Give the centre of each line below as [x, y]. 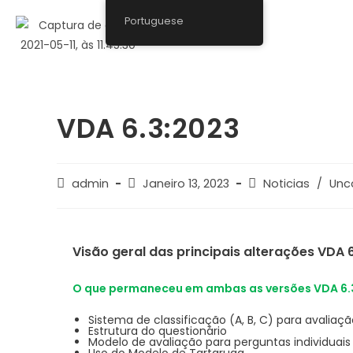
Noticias [286, 184]
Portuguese [154, 21]
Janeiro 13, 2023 [186, 184]
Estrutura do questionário [158, 331]
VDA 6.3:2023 [149, 128]
